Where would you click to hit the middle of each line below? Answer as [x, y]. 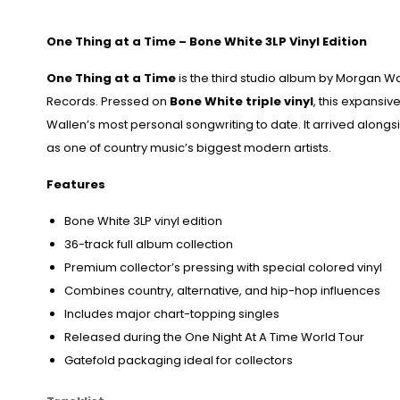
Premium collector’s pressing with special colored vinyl [223, 268]
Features [76, 185]
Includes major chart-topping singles [172, 314]
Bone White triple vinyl [242, 102]
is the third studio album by [256, 79]
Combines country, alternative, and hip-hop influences [222, 291]
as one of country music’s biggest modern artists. [189, 148]
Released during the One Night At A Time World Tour [214, 337]
